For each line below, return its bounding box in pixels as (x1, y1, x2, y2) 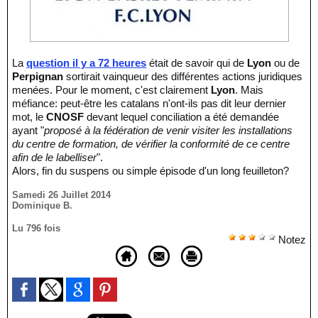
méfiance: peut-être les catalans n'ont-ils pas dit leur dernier (12, 97, 286, 109)
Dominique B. (12, 200, 72, 211)
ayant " (12, 124, 44, 136)
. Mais (235, 84, 263, 96)
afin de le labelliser (12, 151, 97, 163)
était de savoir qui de (146, 57, 247, 69)
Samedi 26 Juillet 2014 (12, 190, 111, 200)
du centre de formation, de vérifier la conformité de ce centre (12, 138, 290, 150)
